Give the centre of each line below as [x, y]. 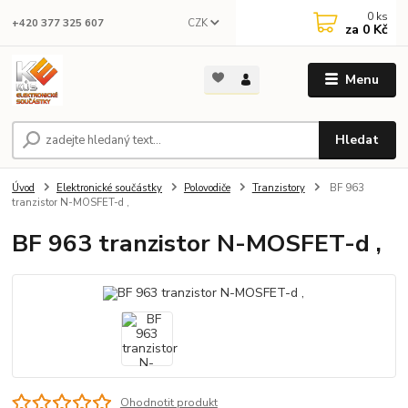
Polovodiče [207, 189]
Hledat [357, 140]
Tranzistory [278, 189]
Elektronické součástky [109, 189]
